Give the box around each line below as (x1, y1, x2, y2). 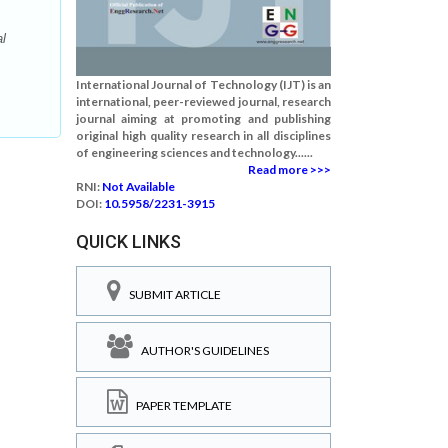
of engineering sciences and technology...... (76, 145, 313, 160)
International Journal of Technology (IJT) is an (76, 77, 331, 92)
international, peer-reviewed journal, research (76, 94, 331, 109)
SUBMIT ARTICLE (121, 287, 221, 302)
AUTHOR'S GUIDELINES (133, 342, 269, 358)
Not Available (102, 179, 175, 194)
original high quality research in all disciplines (76, 128, 331, 143)
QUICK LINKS (76, 231, 181, 252)
